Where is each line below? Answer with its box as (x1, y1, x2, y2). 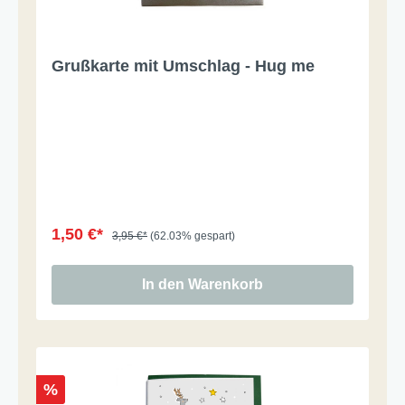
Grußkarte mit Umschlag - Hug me (52, 56, 315, 75)
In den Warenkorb (142, 276, 263, 292)
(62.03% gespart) (150, 229, 235, 242)
